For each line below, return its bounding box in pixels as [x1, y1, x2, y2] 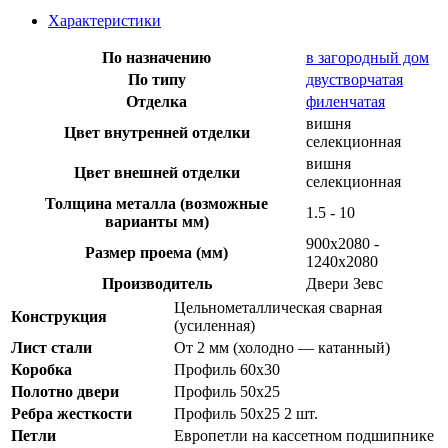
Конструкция [11, 307, 107, 325]
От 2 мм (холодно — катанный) [174, 338, 390, 356]
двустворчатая [306, 70, 403, 88]
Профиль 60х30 [174, 360, 280, 378]
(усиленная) [174, 316, 255, 334]
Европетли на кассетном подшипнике [174, 426, 434, 444]
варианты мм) [104, 212, 209, 230]
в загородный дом [306, 48, 429, 66]
